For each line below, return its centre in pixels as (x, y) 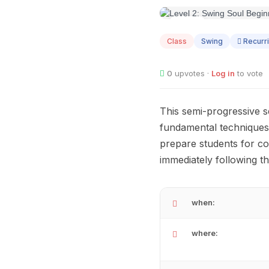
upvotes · (192, 74)
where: (205, 233)
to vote (249, 74)
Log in (223, 74)
